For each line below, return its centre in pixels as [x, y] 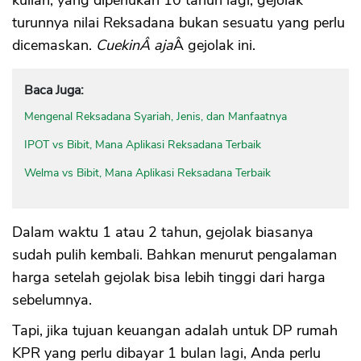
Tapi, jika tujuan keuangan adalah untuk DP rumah [175, 330]
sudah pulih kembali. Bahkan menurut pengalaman [174, 254]
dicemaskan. [54, 45]
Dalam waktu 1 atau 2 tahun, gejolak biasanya [163, 232]
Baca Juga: [54, 90]
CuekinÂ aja [135, 45]
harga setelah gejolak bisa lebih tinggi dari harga [169, 277]
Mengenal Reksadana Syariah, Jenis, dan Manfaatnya [156, 116]
